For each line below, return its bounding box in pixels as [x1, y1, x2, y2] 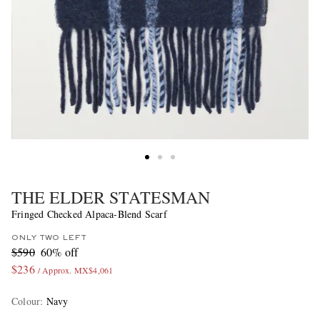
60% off [40, 244, 79, 260]
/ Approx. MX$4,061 [37, 264, 114, 276]
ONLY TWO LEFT [11, 234, 86, 242]
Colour [11, 294, 41, 309]
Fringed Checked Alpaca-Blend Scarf [11, 207, 167, 221]
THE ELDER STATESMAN [11, 186, 210, 209]
